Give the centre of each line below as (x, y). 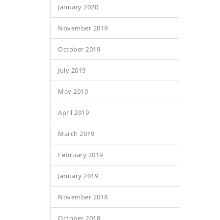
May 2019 (73, 91)
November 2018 (83, 197)
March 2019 (76, 134)
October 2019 (79, 49)
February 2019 (81, 155)
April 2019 (73, 112)
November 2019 (83, 28)
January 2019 (78, 176)
